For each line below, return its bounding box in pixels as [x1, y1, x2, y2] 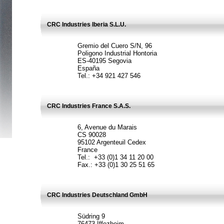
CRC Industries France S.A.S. [47, 102, 130, 109]
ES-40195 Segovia [77, 57, 131, 64]
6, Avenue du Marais [77, 123, 137, 131]
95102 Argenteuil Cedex [77, 138, 146, 146]
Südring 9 [77, 212, 105, 220]
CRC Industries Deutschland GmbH [47, 191, 147, 198]
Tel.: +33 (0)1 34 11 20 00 [77, 153, 153, 161]
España [77, 64, 99, 72]
